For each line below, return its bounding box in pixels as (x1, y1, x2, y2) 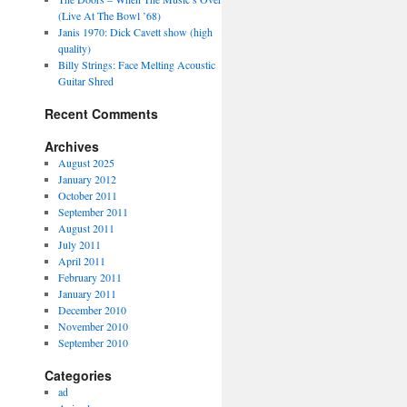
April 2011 (58, 253, 106, 268)
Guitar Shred (58, 74, 114, 88)
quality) (58, 41, 92, 55)
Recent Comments (44, 104, 158, 123)
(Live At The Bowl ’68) (58, 8, 162, 23)
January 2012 (58, 172, 117, 186)
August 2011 (58, 221, 115, 235)
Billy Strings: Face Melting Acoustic (58, 57, 216, 72)
